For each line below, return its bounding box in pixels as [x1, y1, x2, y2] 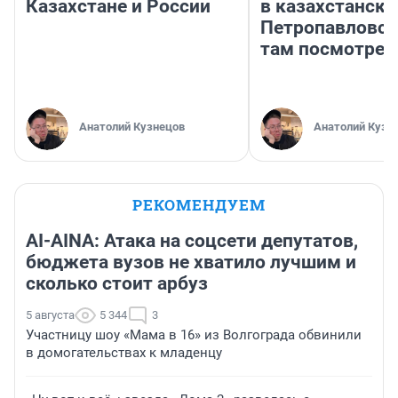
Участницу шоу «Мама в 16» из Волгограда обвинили [26, 327, 362, 344]
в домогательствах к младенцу [26, 345, 222, 362]
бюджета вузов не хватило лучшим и [26, 251, 356, 274]
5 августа [26, 308, 75, 322]
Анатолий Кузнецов [79, 120, 185, 134]
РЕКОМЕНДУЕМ [132, 195, 266, 216]
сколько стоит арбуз [26, 273, 208, 295]
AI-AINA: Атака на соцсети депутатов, [26, 230, 358, 252]
